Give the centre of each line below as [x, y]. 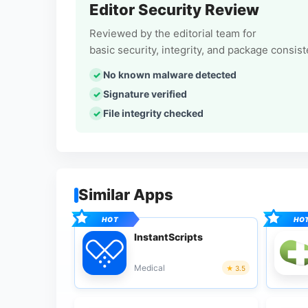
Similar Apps [126, 195]
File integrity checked [153, 113]
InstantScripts [168, 236]
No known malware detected [170, 75]
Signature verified [145, 94]
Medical [150, 267]
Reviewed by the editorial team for [173, 33]
